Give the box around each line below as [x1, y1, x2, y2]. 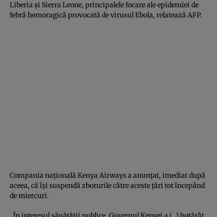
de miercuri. [10, 191, 49, 200]
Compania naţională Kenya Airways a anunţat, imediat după [10, 170, 205, 180]
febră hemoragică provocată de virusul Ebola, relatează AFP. [10, 10, 202, 19]
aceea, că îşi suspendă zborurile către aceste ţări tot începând [10, 181, 205, 190]
